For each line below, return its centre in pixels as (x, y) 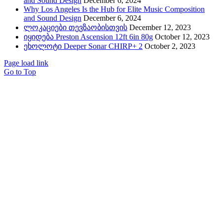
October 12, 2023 (182, 37)
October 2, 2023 (170, 46)
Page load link (26, 63)
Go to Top (20, 72)
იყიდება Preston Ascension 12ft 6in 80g (88, 37)
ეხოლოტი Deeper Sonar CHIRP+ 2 (83, 46)
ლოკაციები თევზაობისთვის (75, 28)
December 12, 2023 (160, 28)
